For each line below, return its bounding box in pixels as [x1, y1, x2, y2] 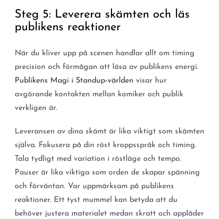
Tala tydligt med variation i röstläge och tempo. [14, 155, 181, 163]
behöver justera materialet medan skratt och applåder [14, 210, 204, 218]
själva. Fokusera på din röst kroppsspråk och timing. [14, 141, 197, 150]
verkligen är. [14, 104, 57, 112]
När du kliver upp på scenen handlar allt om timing [14, 49, 195, 58]
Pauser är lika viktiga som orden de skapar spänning [14, 169, 200, 177]
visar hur [133, 77, 167, 85]
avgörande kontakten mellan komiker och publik [14, 90, 183, 99]
